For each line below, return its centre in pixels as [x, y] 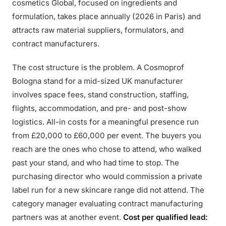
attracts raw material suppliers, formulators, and [98, 30]
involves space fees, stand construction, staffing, [100, 95]
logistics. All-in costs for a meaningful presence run [105, 122]
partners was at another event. [68, 217]
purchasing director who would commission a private [107, 176]
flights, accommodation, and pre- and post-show [99, 108]
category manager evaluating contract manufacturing [107, 204]
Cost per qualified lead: [165, 217]
